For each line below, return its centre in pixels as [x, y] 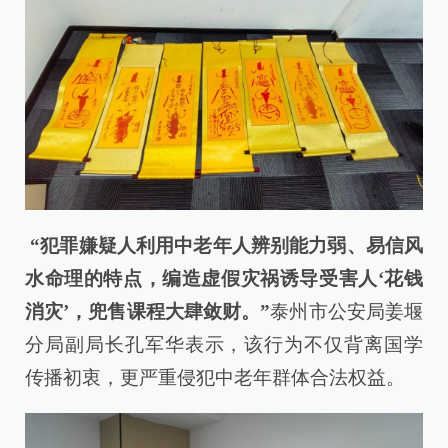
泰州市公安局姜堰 [347, 311]
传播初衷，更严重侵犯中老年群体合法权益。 [215, 377]
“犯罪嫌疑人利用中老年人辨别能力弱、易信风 [224, 245]
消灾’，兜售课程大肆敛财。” [148, 311]
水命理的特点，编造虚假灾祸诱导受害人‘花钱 [224, 278]
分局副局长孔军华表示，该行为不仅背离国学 [224, 344]
